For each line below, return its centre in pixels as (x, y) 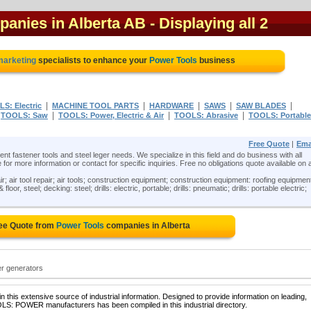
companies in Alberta (147, 226)
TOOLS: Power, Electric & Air (111, 115)
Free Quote (269, 144)
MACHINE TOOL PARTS (95, 106)
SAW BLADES (261, 106)
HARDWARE (171, 106)
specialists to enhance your (93, 60)
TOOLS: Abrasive (206, 115)
